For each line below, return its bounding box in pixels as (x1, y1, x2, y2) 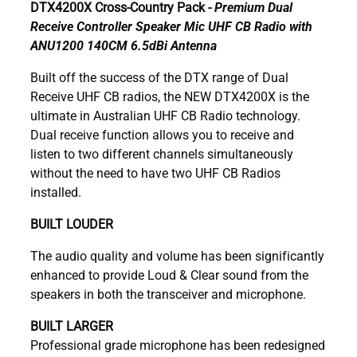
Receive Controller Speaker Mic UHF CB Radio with (30, 17, 312, 34)
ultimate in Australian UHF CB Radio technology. (30, 106, 300, 124)
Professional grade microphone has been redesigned (30, 335, 325, 353)
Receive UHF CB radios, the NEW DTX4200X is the (30, 87, 309, 104)
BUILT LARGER (30, 316, 113, 334)
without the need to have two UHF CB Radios (30, 163, 280, 181)
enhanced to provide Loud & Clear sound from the (30, 265, 308, 283)
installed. (30, 182, 81, 200)
